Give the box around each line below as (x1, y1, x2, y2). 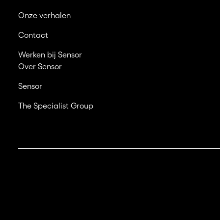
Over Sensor (18, 61, 62, 71)
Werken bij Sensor (18, 50, 82, 59)
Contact (18, 30, 48, 39)
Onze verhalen (18, 10, 71, 20)
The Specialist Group (18, 101, 93, 110)
